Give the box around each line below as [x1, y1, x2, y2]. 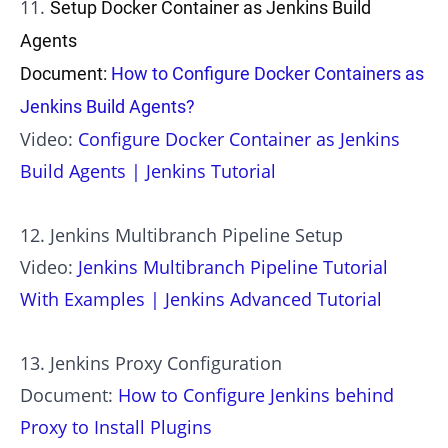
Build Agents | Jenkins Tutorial [20, 159, 276, 184]
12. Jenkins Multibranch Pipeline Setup [20, 223, 343, 248]
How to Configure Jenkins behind [118, 383, 394, 408]
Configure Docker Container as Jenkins [78, 127, 400, 152]
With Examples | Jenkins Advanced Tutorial [20, 287, 382, 312]
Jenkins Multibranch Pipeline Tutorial [78, 255, 388, 280]
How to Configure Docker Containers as [111, 63, 424, 85]
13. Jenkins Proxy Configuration [20, 351, 282, 376]
